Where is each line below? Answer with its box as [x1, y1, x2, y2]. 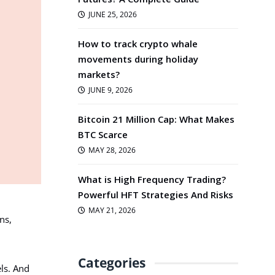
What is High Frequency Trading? [78, 173, 226, 185]
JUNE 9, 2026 [88, 85, 133, 95]
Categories [78, 254, 145, 271]
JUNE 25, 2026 [88, 9, 137, 20]
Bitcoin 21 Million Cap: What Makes [78, 113, 234, 125]
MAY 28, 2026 [88, 145, 136, 155]
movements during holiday [78, 53, 198, 65]
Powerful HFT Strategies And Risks [78, 188, 233, 201]
